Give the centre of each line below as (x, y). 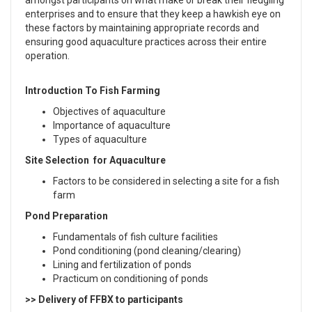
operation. (47, 56)
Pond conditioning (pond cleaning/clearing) (147, 251)
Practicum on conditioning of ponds (131, 279)
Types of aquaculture (100, 139)
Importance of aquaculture (112, 125)
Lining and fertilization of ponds (122, 265)
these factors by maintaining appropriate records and (142, 28)
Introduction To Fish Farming (93, 91)
